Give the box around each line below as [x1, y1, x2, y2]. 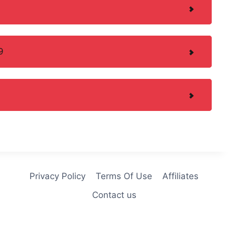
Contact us [92, 189, 136, 200]
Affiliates [162, 170, 199, 181]
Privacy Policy [29, 170, 85, 181]
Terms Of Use [96, 170, 152, 181]
